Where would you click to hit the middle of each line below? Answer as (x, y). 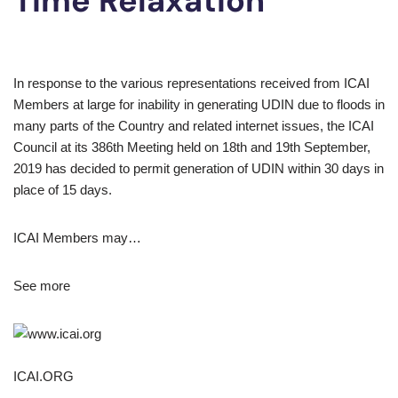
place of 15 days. (63, 190)
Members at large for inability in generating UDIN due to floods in (199, 105)
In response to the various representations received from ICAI (191, 84)
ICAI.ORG (44, 377)
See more (42, 286)
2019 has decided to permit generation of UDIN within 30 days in (199, 169)
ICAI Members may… (77, 238)
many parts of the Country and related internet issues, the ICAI (194, 126)
